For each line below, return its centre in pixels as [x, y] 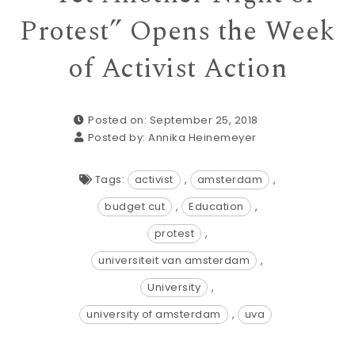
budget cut [135, 206]
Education [216, 206]
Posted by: [118, 137]
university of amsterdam [154, 314]
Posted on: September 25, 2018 [173, 120]
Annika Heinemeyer [202, 137]
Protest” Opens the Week [177, 32]
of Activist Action [177, 69]
